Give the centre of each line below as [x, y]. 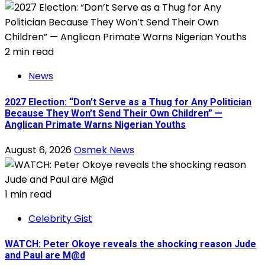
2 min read [29, 52]
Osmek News [104, 150]
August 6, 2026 [39, 150]
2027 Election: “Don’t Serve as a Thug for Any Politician [128, 102]
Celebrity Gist [60, 219]
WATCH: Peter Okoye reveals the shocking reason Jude [130, 244]
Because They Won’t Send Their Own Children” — [114, 113]
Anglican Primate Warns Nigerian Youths [95, 124]
